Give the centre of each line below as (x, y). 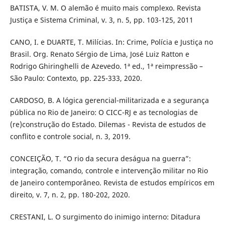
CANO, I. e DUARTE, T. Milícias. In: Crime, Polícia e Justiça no (111, 42)
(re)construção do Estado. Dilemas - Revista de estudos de (108, 124)
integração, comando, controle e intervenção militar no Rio (109, 170)
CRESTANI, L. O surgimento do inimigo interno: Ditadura (105, 216)
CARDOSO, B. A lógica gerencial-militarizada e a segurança (109, 100)
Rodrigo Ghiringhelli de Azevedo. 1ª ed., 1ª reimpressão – (106, 66)
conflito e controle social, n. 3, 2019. (70, 136)
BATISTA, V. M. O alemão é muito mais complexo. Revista (105, 8)
